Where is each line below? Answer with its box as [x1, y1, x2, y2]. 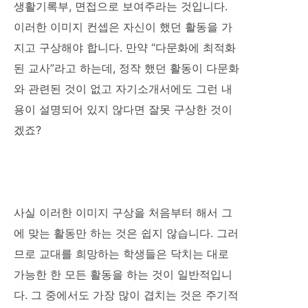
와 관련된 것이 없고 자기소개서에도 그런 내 [14, 81, 232, 96]
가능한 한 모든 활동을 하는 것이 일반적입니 [14, 267, 232, 281]
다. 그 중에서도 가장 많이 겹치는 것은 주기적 [14, 287, 239, 302]
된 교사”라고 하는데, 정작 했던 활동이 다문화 [14, 60, 239, 75]
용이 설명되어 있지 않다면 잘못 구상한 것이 [14, 102, 232, 116]
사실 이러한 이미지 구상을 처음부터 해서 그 [14, 205, 232, 219]
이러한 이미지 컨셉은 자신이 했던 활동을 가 [14, 19, 232, 34]
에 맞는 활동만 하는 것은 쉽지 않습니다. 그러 [14, 225, 239, 240]
